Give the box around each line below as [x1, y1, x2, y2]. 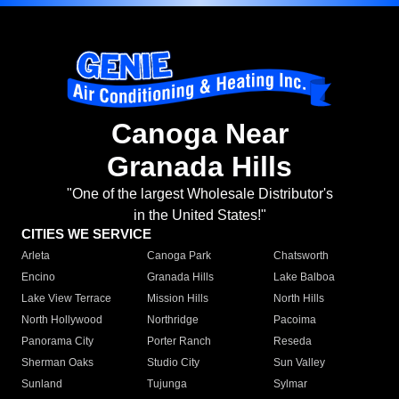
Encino [21, 271, 55, 284]
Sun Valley [273, 356, 325, 370]
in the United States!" [133, 208, 266, 224]
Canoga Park [147, 249, 212, 263]
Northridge [147, 313, 199, 327]
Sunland [21, 378, 62, 391]
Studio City [147, 356, 200, 370]
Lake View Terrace [21, 292, 111, 305]
